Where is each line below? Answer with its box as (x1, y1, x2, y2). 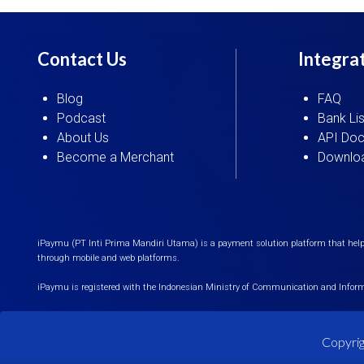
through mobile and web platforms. (37, 252, 180, 263)
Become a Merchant (57, 149, 174, 165)
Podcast (57, 110, 106, 126)
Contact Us (37, 48, 127, 70)
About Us (57, 130, 109, 145)
